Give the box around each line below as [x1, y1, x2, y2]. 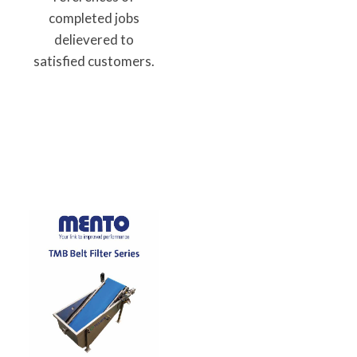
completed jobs [49, 10, 139, 27]
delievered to [54, 31, 134, 49]
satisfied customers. [33, 53, 155, 70]
